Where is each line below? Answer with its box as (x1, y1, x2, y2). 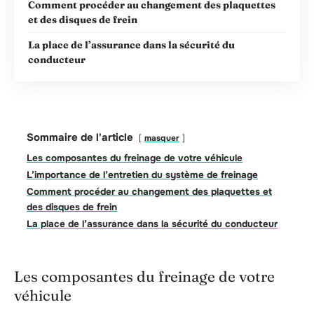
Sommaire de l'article (27, 130, 133, 145)
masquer (144, 132, 179, 144)
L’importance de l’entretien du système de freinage (27, 169, 258, 182)
